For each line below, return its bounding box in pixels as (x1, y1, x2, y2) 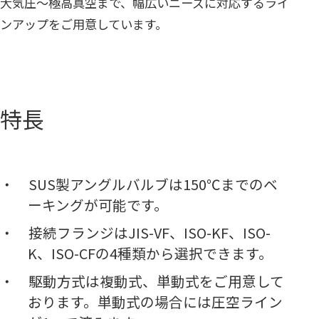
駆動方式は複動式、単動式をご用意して (28, 270, 284, 291)
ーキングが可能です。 (28, 194, 169, 215)
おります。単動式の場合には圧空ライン (28, 291, 283, 312)
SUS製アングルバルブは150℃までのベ (28, 173, 278, 194)
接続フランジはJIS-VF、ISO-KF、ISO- (28, 221, 271, 243)
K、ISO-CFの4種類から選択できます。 (28, 242, 273, 263)
